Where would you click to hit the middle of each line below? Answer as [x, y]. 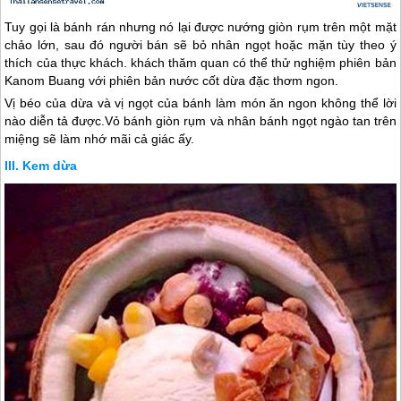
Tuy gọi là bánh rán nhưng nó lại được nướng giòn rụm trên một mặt [200, 27]
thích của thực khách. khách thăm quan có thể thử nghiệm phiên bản [200, 63]
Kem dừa [50, 166]
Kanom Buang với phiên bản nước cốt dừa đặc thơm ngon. [172, 81]
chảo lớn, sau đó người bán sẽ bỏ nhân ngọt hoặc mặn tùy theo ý [200, 45]
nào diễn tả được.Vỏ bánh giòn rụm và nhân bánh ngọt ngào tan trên [200, 121]
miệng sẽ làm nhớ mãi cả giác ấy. [100, 139]
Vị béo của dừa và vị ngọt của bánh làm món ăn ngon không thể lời [200, 103]
